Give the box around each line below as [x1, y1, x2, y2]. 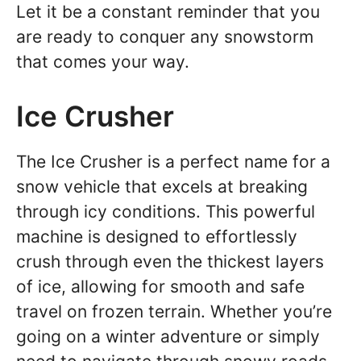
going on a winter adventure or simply [16, 326, 320, 346]
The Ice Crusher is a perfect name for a [16, 151, 330, 172]
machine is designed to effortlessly [16, 226, 297, 247]
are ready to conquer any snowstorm [16, 26, 313, 47]
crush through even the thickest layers [16, 251, 324, 272]
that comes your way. [16, 51, 189, 72]
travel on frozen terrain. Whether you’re [16, 301, 332, 322]
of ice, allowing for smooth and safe [16, 276, 305, 297]
